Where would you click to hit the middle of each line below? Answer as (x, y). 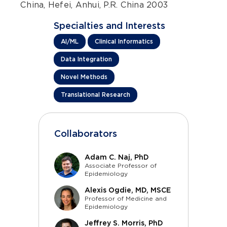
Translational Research (96, 94)
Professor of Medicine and (126, 198)
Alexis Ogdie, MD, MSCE (128, 190)
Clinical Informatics (124, 41)
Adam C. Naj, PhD (117, 157)
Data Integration (86, 59)
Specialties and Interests (109, 26)
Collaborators (86, 134)
